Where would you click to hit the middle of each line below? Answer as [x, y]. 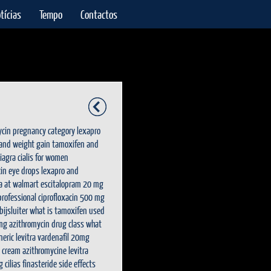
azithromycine [44, 250]
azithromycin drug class [47, 224]
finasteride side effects [59, 263]
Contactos [99, 14]
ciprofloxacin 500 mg [71, 197]
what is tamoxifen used [67, 210]
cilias [13, 263]
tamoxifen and [75, 144]
